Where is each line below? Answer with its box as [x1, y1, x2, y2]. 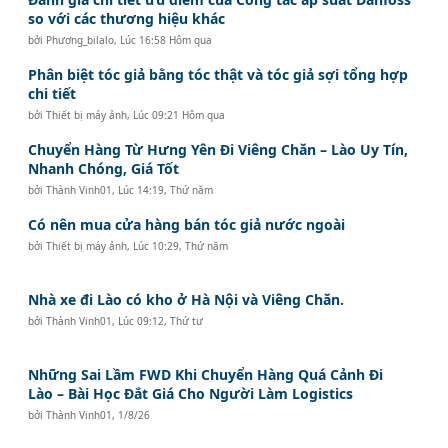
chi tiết [28, 83, 77, 103]
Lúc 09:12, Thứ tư [118, 313, 204, 328]
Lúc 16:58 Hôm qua [120, 32, 213, 47]
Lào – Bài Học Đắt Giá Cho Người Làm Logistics [28, 383, 354, 403]
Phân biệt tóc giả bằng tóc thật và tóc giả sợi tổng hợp [28, 64, 409, 84]
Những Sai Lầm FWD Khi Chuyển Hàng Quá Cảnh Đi [28, 364, 384, 384]
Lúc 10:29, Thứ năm [133, 238, 229, 253]
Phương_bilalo [46, 32, 115, 47]
